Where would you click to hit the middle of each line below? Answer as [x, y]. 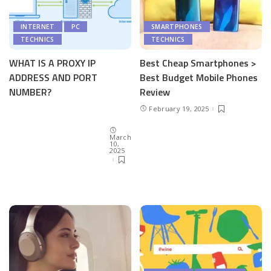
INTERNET [38, 27]
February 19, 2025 [179, 109]
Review [155, 92]
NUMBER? [30, 92]
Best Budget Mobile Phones [199, 78]
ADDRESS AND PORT [53, 78]
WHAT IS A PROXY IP [52, 63]
